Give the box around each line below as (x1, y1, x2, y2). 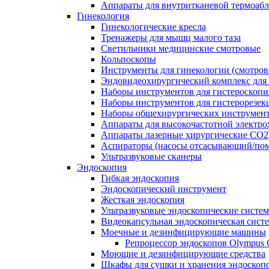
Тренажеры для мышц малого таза (101, 32, 241, 43)
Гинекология (77, 11, 129, 21)
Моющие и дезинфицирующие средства (101, 249, 265, 259)
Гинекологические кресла (101, 22, 206, 32)
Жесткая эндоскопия (101, 195, 184, 205)
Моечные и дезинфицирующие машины (101, 227, 266, 237)
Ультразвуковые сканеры (101, 151, 202, 162)
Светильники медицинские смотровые (101, 43, 261, 53)
